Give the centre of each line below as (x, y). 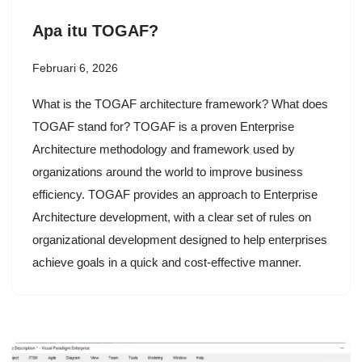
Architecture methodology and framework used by (164, 149)
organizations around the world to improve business (168, 172)
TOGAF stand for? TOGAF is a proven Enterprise (163, 127)
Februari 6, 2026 (75, 69)
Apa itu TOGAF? (95, 31)
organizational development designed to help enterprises (180, 240)
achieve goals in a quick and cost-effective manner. (167, 263)
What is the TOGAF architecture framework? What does (180, 104)
